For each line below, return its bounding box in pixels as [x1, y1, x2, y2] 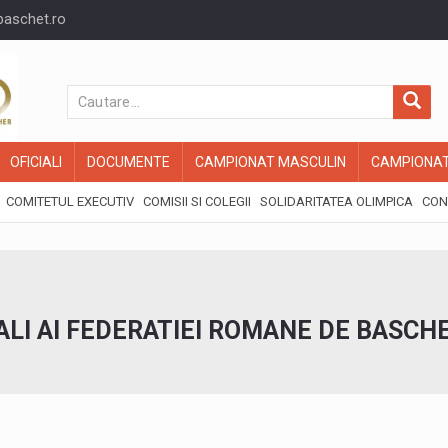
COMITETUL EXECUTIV [6, 194, 134, 209]
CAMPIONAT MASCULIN [195, 154, 346, 170]
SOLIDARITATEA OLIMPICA [260, 194, 413, 209]
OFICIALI [10, 154, 62, 170]
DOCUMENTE [87, 154, 170, 170]
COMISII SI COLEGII [143, 194, 251, 209]
